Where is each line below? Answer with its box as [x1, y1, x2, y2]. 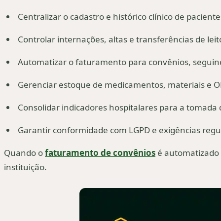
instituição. [4, 161, 47, 173]
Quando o [4, 147, 45, 159]
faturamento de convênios [45, 147, 155, 159]
